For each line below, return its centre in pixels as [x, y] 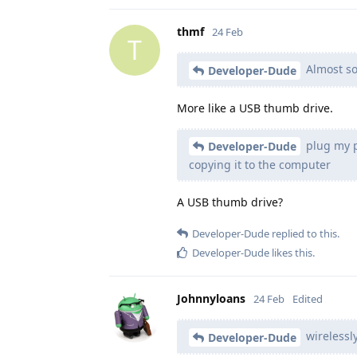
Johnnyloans [211, 299]
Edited [308, 299]
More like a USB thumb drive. [255, 108]
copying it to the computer [260, 165]
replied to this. [304, 234]
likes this [291, 253]
